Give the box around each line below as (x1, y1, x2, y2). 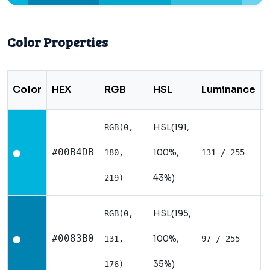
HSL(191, (153, 122, 189, 133)
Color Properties (7, 33, 108, 51)
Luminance (201, 83, 256, 96)
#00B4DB (52, 146, 94, 158)
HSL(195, (153, 208, 191, 219)
